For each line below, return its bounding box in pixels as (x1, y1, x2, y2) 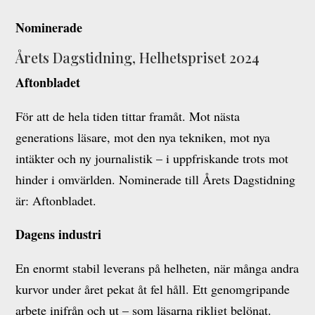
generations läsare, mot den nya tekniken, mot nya (15, 129, 271, 146)
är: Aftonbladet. (15, 192, 97, 209)
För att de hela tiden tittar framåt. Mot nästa (15, 108, 240, 124)
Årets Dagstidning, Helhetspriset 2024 (15, 48, 260, 67)
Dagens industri (15, 225, 102, 243)
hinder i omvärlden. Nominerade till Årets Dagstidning (15, 171, 296, 188)
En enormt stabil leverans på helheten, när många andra (15, 259, 300, 276)
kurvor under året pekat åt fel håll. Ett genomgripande (15, 281, 290, 297)
